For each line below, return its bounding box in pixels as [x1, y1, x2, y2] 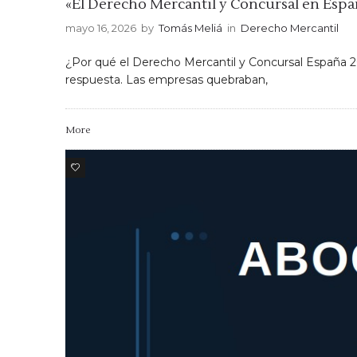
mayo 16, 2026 [65, 22, 136, 35]
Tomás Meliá [159, 22, 222, 35]
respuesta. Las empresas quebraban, [65, 73, 268, 88]
